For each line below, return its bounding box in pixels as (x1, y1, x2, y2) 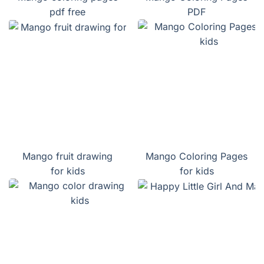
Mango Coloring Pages (146, 150, 247, 163)
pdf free (49, 6, 85, 18)
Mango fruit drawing (22, 150, 113, 163)
